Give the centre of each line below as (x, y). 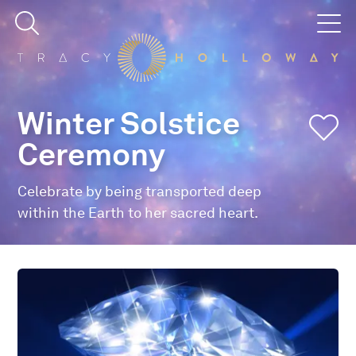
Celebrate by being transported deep (140, 191)
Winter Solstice (129, 123)
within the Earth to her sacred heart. (139, 212)
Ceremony (92, 154)
